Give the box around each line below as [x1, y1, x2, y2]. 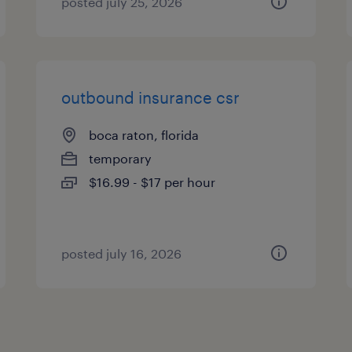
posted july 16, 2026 [61, 246, 182, 261]
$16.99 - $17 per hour [89, 174, 216, 189]
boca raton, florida [89, 127, 200, 142]
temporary [89, 151, 152, 166]
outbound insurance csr [61, 88, 240, 107]
